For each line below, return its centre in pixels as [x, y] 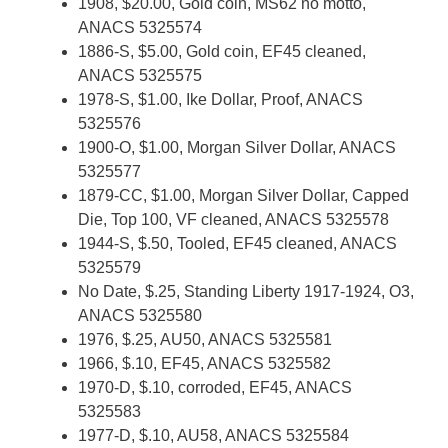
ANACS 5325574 [140, 27]
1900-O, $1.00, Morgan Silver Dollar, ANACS [237, 147]
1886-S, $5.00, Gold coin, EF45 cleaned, [222, 51]
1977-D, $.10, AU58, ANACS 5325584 [213, 435]
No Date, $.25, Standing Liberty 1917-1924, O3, [246, 291]
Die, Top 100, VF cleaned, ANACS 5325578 [233, 219]
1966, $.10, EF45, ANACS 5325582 [204, 363]
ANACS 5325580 [140, 315]
